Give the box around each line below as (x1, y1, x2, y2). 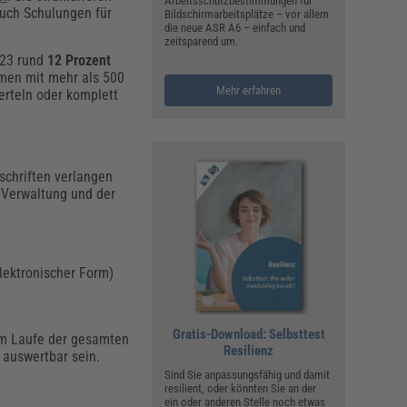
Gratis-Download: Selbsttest (172, 325, 325, 342)
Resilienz (223, 342, 274, 359)
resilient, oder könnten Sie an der (164, 381, 317, 395)
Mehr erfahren (216, 83, 282, 97)
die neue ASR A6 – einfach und (164, 20, 306, 35)
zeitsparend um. (164, 34, 239, 48)
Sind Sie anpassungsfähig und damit (164, 367, 331, 382)
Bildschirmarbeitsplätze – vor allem (164, 6, 330, 21)
